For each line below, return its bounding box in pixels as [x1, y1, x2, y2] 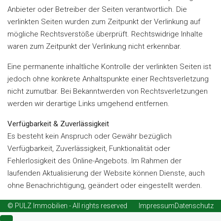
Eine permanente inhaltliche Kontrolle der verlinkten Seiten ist [7, 62, 211, 71]
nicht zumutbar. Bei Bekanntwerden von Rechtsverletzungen [7, 87, 208, 96]
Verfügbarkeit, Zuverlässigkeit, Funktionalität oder [7, 144, 170, 153]
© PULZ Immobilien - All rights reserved [7, 202, 127, 210]
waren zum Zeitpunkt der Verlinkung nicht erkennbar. [7, 42, 182, 51]
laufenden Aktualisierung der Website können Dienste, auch [7, 169, 205, 178]
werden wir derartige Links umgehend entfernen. [7, 99, 170, 108]
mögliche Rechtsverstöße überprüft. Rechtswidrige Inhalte [7, 30, 203, 38]
